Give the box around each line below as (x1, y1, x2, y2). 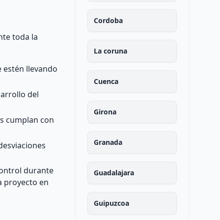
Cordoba (93, 16, 123, 25)
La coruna (93, 46, 127, 55)
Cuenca (93, 77, 118, 86)
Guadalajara (93, 168, 134, 177)
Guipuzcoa (93, 198, 129, 208)
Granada (93, 137, 122, 147)
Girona (93, 107, 116, 116)
